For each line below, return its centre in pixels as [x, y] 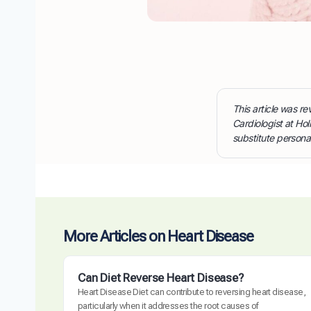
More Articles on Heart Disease [158, 236]
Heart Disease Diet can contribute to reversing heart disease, [192, 292]
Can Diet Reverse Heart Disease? [161, 277]
